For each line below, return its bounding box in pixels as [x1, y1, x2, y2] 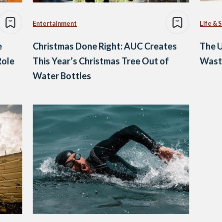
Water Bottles [33, 70, 92, 82]
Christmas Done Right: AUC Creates [33, 41, 177, 52]
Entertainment [33, 19, 77, 27]
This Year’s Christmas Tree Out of [33, 55, 169, 67]
